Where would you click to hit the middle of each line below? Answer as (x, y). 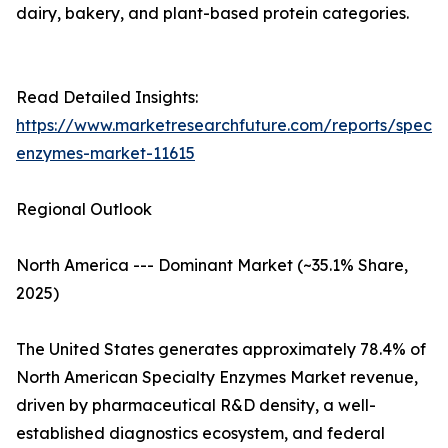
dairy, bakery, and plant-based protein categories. (212, 13)
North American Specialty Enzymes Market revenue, (217, 377)
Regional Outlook (84, 209)
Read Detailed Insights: (107, 97)
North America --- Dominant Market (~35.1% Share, (212, 265)
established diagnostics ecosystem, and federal (200, 433)
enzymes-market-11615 (105, 153)
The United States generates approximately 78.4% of (221, 349)
